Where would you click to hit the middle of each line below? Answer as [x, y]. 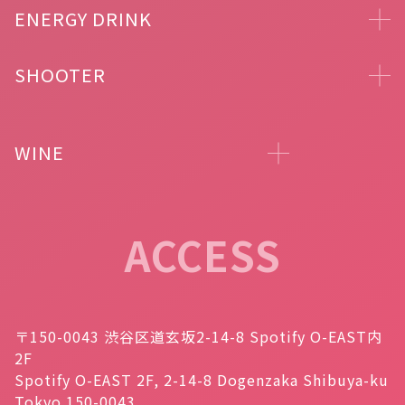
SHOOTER [60, 75]
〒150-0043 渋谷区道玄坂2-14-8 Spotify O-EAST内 [198, 337]
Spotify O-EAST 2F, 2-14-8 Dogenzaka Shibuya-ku [202, 380]
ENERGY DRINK [83, 19]
